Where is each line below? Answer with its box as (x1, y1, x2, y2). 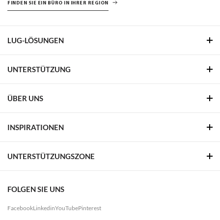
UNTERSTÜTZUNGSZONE (7, 152, 95, 161)
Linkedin (33, 204, 55, 212)
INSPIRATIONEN (7, 123, 64, 132)
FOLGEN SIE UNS (7, 185, 64, 194)
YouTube (55, 204, 78, 212)
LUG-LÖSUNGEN (7, 36, 64, 45)
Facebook (7, 204, 33, 212)
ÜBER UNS (7, 94, 43, 103)
